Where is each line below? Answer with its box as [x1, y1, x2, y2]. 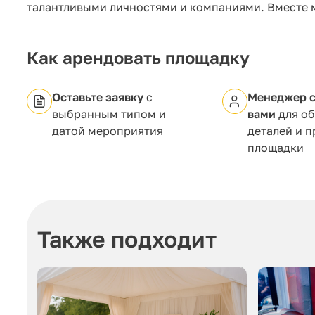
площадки [247, 140, 304, 155]
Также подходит [37, 225, 217, 252]
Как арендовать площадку [27, 46, 250, 67]
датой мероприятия [52, 123, 163, 138]
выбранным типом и [52, 106, 166, 121]
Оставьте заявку [52, 89, 143, 104]
